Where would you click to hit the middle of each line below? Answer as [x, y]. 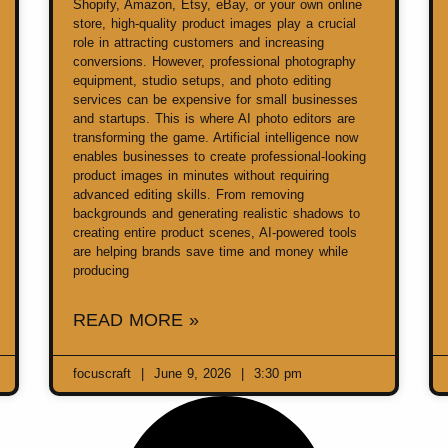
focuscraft [104, 374]
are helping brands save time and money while [210, 252]
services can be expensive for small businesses [215, 100]
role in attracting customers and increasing [198, 43]
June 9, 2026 [192, 374]
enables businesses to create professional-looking [219, 157]
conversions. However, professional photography [214, 62]
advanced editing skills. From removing [188, 195]
